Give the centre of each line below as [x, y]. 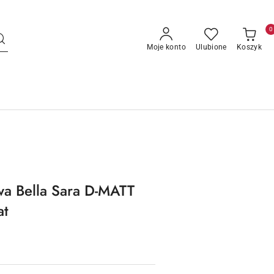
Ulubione [211, 47]
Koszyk [249, 47]
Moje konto [166, 47]
